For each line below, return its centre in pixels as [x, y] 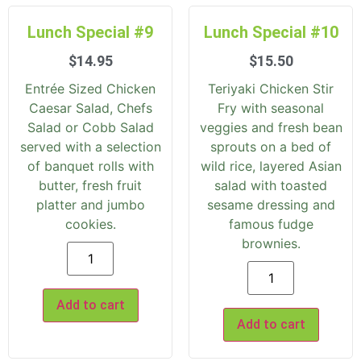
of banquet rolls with [90, 166]
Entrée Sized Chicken [90, 89]
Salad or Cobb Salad [90, 128]
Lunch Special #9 [90, 33]
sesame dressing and [271, 205]
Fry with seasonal [271, 108]
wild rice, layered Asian [271, 166]
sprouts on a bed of [271, 147]
